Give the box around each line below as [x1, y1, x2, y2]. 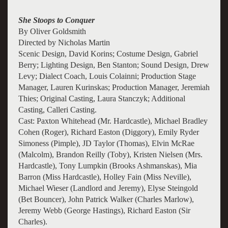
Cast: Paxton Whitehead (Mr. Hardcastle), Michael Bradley [18, 116, 208, 125]
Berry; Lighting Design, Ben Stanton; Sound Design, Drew [18, 60, 209, 69]
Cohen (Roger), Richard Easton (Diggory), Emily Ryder [18, 127, 199, 136]
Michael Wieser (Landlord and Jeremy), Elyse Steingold [18, 183, 198, 192]
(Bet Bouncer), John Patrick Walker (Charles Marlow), [18, 194, 194, 204]
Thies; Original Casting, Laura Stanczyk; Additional [18, 94, 185, 103]
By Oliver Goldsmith [18, 26, 86, 36]
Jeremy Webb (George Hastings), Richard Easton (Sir [18, 206, 190, 215]
